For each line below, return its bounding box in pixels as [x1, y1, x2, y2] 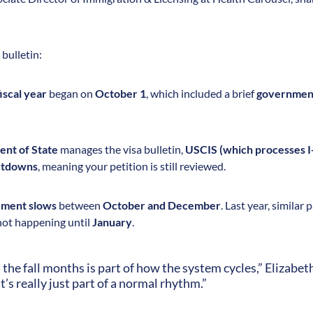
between [57, 198, 103, 212]
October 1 [95, 86, 146, 100]
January [92, 214, 132, 228]
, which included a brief [146, 86, 256, 100]
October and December [103, 198, 221, 212]
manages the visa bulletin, [58, 142, 185, 156]
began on [47, 86, 95, 100]
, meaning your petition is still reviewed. [38, 159, 226, 173]
